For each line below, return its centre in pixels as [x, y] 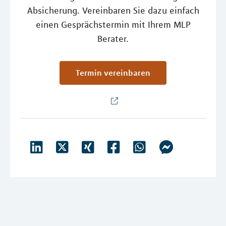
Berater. [113, 39]
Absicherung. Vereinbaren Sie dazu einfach [113, 11]
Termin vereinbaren [115, 73]
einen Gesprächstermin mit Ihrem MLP [113, 25]
